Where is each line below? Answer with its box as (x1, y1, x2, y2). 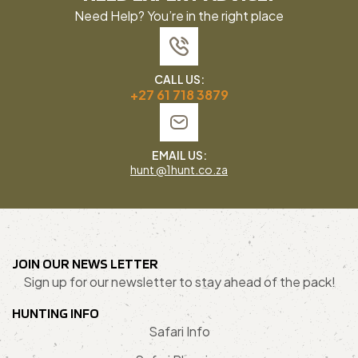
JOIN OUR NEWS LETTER (12, 255, 158, 272)
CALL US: (153, 72, 205, 87)
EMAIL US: (151, 148, 207, 163)
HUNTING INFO (12, 304, 99, 322)
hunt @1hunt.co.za (130, 162, 228, 177)
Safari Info (148, 323, 210, 340)
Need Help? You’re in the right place (74, 7, 284, 25)
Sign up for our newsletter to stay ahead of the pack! (22, 273, 336, 291)
